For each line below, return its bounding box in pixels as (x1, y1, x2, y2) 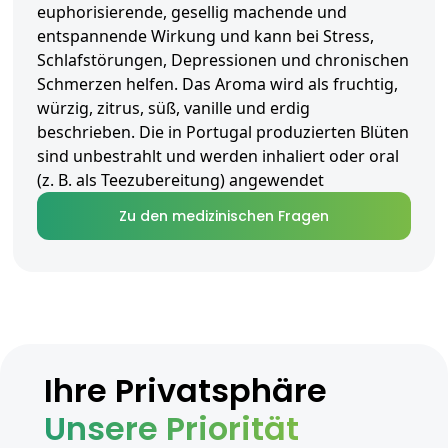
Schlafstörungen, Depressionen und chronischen (37, 49, 409, 72)
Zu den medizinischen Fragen (119, 206, 329, 227)
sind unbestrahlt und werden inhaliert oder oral (37, 145, 399, 168)
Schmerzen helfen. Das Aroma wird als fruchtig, (37, 73, 398, 96)
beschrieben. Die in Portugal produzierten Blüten (37, 121, 409, 144)
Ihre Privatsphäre (44, 368, 327, 414)
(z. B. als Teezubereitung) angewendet (37, 169, 324, 192)
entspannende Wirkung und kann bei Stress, (37, 25, 374, 48)
